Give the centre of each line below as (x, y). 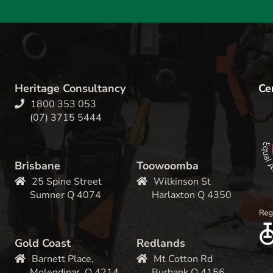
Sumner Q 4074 (66, 195)
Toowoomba (168, 165)
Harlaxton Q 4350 (192, 195)
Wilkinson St (182, 181)
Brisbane (38, 165)
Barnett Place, (63, 259)
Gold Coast (43, 243)
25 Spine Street (67, 181)
